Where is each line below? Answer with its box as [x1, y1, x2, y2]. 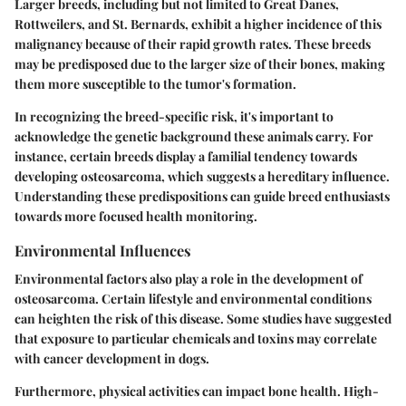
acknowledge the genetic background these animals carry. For [14, 127, 373, 145]
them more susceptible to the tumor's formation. [14, 74, 296, 92]
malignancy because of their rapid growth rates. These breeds [14, 34, 371, 53]
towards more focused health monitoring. [14, 207, 257, 225]
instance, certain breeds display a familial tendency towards [14, 147, 357, 165]
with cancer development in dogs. [14, 349, 209, 367]
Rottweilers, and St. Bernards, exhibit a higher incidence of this [14, 14, 382, 33]
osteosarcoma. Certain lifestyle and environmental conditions [14, 289, 372, 307]
